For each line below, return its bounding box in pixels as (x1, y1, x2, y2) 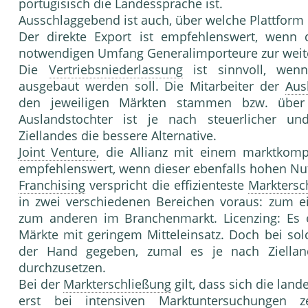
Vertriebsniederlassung (48, 61, 183, 78)
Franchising (19, 177, 85, 194)
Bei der (19, 276, 63, 293)
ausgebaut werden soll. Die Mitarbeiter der (19, 78, 285, 95)
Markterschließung (63, 276, 171, 293)
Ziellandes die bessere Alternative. (19, 127, 217, 144)
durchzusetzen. (19, 259, 106, 276)
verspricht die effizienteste (85, 177, 248, 194)
